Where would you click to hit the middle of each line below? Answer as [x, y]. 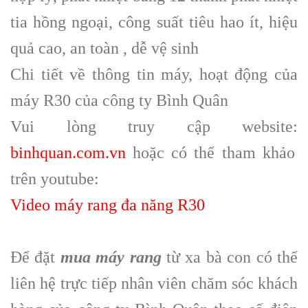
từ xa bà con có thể [230, 257]
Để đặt [35, 257]
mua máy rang [111, 257]
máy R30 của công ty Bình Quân [119, 100]
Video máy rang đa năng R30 [108, 205]
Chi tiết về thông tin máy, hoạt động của [154, 74]
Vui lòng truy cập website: [154, 126]
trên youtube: [55, 178]
